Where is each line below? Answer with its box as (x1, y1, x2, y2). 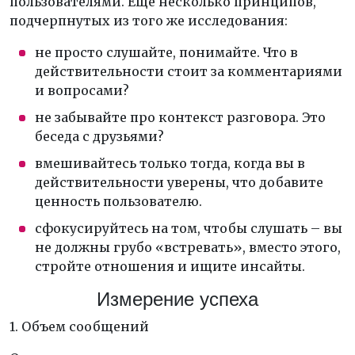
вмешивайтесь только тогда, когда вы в (35, 155, 305, 171)
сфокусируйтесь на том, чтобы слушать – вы (35, 219, 342, 236)
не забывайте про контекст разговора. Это (35, 109, 326, 125)
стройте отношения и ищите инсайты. (35, 258, 305, 274)
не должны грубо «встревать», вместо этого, (35, 239, 341, 255)
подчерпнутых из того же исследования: (10, 12, 288, 29)
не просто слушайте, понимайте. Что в (35, 44, 298, 60)
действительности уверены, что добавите (35, 174, 323, 190)
